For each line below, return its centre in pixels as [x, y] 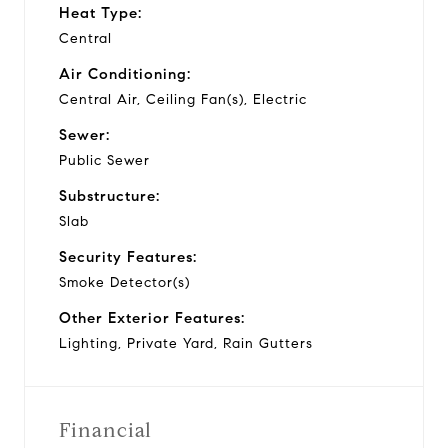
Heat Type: [100, 12]
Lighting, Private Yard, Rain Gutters [186, 343]
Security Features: [128, 256]
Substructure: [109, 195]
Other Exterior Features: [152, 317]
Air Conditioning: [125, 73]
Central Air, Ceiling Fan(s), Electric [183, 99]
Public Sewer [104, 160]
